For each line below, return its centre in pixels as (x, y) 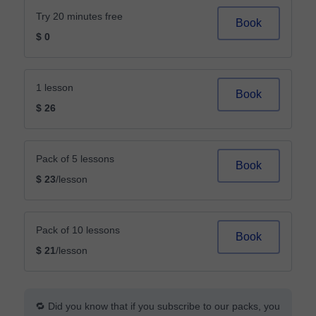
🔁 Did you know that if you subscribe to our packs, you (158, 306)
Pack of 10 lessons (78, 230)
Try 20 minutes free (79, 16)
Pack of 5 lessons (75, 159)
